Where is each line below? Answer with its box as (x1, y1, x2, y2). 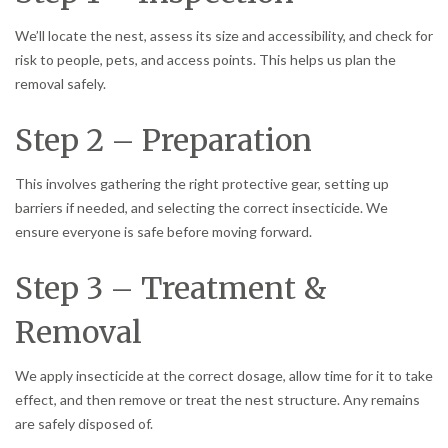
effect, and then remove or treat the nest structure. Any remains (15, 390, 420, 408)
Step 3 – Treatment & (15, 268, 327, 307)
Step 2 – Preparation (15, 120, 312, 159)
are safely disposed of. (15, 414, 153, 432)
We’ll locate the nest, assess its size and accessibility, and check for (15, 26, 433, 44)
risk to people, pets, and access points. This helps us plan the (15, 50, 396, 68)
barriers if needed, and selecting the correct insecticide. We (15, 198, 388, 216)
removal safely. (15, 74, 106, 92)
